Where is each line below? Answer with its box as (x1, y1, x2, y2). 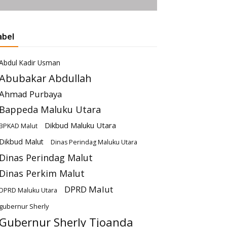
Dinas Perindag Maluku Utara (51, 138, 137, 147)
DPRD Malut (64, 183, 113, 196)
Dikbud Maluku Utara (45, 120, 116, 131)
